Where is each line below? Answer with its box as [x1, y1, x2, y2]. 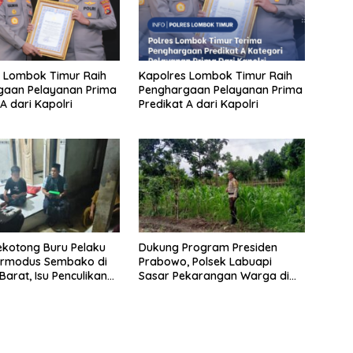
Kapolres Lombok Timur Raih [138, 69, 292, 84]
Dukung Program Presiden [138, 240, 277, 255]
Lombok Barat [138, 282, 215, 297]
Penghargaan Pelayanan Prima [138, 83, 303, 98]
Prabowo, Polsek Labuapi [138, 254, 272, 269]
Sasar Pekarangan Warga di [138, 268, 289, 283]
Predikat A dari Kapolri [138, 97, 258, 112]
